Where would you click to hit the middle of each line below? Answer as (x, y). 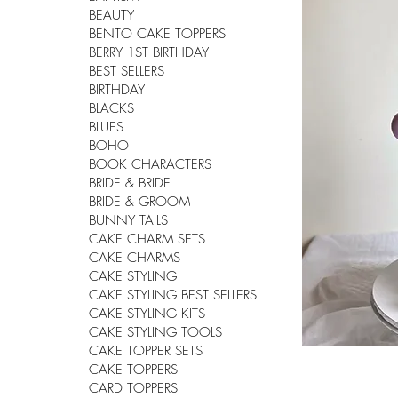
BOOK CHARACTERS (150, 165)
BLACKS (111, 109)
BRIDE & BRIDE (130, 183)
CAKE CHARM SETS (147, 239)
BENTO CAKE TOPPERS (157, 34)
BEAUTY (111, 16)
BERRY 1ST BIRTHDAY (149, 53)
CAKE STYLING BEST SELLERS (173, 295)
